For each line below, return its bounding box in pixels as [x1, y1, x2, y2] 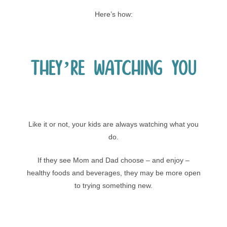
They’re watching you [30, 56, 197, 82]
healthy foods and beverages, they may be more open [26, 168, 201, 177]
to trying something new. [74, 181, 153, 190]
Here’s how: [94, 10, 133, 18]
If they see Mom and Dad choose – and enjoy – [37, 156, 190, 164]
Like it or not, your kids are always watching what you [28, 120, 199, 128]
